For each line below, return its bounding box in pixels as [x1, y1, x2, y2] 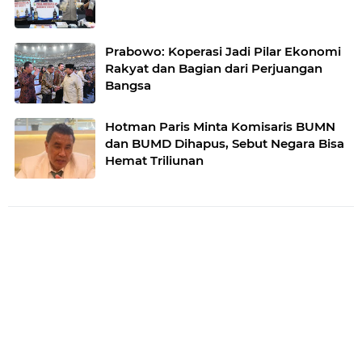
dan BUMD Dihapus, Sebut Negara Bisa [105, 135, 344, 151]
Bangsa [105, 77, 151, 93]
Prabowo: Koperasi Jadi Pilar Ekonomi [105, 43, 341, 59]
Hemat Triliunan [105, 152, 204, 168]
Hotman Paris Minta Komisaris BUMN [105, 118, 335, 134]
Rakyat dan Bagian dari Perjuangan [105, 60, 322, 76]
